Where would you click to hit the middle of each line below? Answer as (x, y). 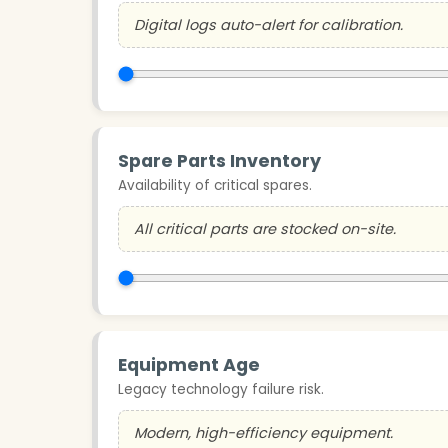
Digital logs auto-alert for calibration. (268, 24)
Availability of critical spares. (215, 185)
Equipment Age (189, 364)
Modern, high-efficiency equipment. (263, 432)
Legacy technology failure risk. (221, 389)
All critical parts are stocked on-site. (265, 228)
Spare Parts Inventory (219, 160)
